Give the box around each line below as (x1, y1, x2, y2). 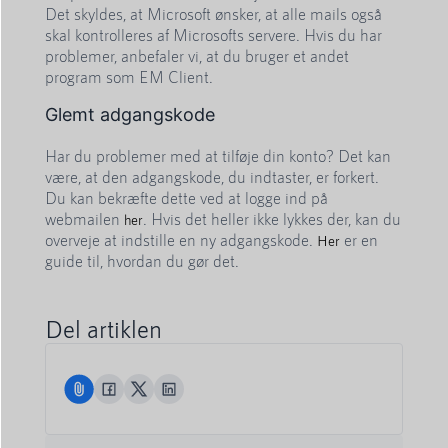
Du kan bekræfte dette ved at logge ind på (45, 188, 328, 208)
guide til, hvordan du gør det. (45, 251, 239, 271)
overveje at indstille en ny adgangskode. (45, 230, 317, 250)
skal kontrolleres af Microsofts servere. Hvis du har (45, 24, 382, 44)
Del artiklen (45, 314, 162, 344)
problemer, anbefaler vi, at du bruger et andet (45, 45, 349, 65)
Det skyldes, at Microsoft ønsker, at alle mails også (45, 3, 382, 23)
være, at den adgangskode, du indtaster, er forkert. (45, 167, 379, 187)
